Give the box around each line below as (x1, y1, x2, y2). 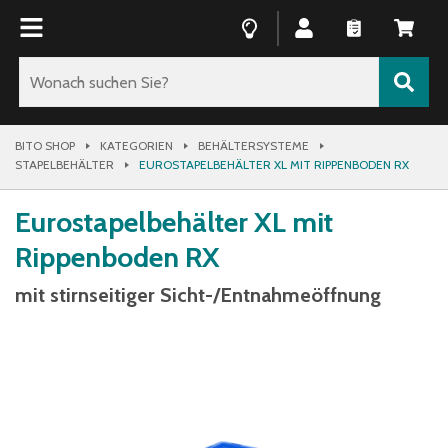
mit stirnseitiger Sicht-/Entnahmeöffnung (15, 283, 381, 307)
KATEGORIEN (100, 138, 173, 153)
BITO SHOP (15, 138, 75, 153)
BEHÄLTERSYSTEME (198, 138, 309, 153)
